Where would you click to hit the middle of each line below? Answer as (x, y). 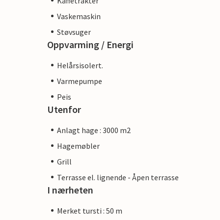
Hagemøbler (78, 146)
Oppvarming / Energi (90, 44)
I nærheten (70, 190)
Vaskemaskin (79, 16)
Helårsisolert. (80, 65)
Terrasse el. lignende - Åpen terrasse (118, 177)
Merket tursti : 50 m (90, 210)
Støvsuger (74, 32)
